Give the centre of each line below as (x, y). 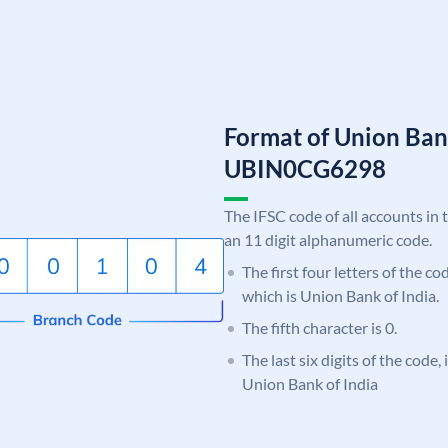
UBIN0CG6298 (305, 168)
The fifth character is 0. (319, 327)
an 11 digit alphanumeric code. (328, 239)
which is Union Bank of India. (340, 295)
